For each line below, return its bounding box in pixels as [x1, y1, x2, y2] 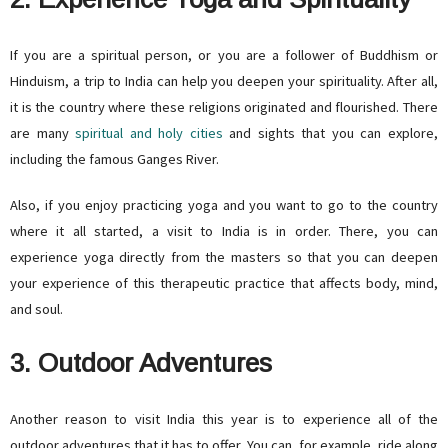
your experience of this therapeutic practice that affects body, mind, [10, 274, 438, 293]
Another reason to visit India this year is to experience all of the [10, 410, 438, 429]
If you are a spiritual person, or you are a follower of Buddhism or [10, 46, 438, 65]
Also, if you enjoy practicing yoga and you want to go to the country [10, 196, 438, 215]
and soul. [10, 300, 63, 319]
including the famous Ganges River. [10, 150, 219, 169]
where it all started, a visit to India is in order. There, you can [10, 222, 438, 241]
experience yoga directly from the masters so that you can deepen [10, 248, 438, 267]
